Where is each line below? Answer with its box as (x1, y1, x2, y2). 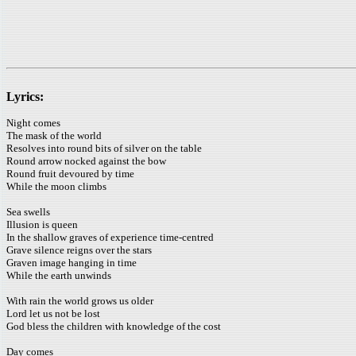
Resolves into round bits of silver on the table (6, 142, 202, 154)
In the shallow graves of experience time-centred (6, 231, 214, 243)
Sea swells (6, 206, 50, 218)
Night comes (6, 117, 60, 129)
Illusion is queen (6, 219, 78, 230)
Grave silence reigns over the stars (6, 244, 152, 256)
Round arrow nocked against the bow (6, 155, 166, 167)
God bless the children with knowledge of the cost (6, 320, 221, 332)
